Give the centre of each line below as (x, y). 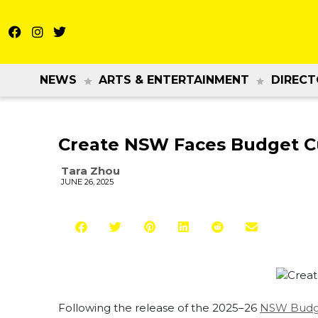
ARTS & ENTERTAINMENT (174, 80)
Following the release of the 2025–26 (159, 308)
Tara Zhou (91, 171)
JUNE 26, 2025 (87, 182)
